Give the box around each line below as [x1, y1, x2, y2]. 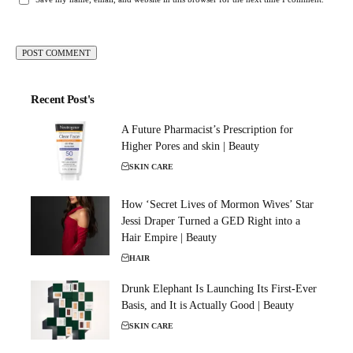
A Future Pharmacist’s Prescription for [121, 124, 293, 136]
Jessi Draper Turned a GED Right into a [121, 215, 300, 227]
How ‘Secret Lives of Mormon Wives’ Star [121, 199, 314, 210]
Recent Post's [31, 93, 95, 106]
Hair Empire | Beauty [121, 232, 217, 243]
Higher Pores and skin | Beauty [121, 140, 259, 152]
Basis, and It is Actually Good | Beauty [121, 299, 294, 311]
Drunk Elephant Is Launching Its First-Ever [121, 283, 317, 295]
